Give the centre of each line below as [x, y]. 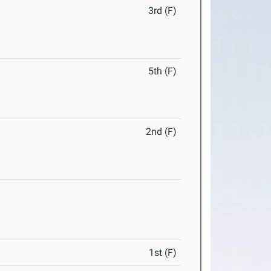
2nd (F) [162, 132]
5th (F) [163, 71]
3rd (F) [163, 11]
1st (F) [163, 253]
